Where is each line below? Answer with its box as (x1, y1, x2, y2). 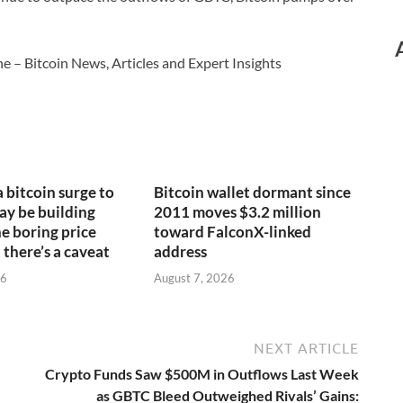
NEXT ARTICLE (254, 339, 359, 356)
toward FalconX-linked (154, 222, 312, 242)
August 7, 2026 (154, 270, 236, 285)
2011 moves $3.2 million (154, 202, 322, 222)
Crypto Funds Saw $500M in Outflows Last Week (45, 364, 359, 382)
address (154, 242, 208, 262)
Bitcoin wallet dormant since (154, 183, 352, 202)
